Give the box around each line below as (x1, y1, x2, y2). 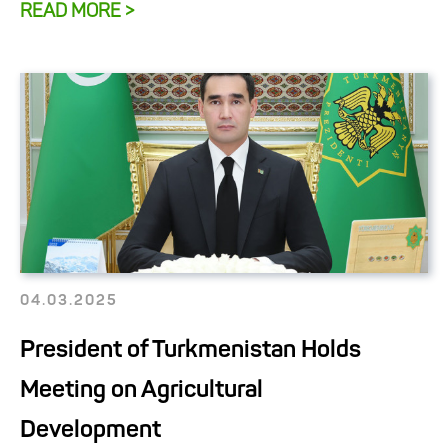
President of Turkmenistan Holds (20, 338, 361, 363)
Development (20, 418, 161, 443)
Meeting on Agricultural (20, 378, 263, 403)
